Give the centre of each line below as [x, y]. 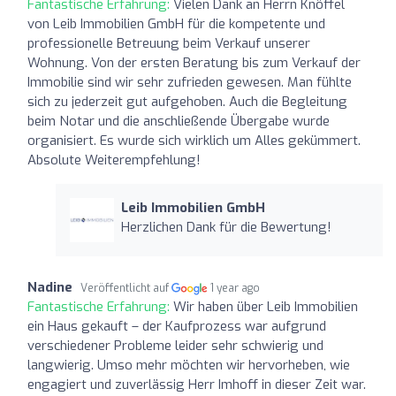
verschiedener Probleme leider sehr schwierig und [175, 345]
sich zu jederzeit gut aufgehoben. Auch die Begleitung [187, 101]
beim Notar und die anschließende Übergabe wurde [179, 121]
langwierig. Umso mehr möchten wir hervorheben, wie [189, 365]
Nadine [50, 287]
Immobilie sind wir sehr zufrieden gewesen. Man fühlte [190, 82]
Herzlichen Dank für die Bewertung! [226, 227]
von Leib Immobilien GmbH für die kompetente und [176, 23]
